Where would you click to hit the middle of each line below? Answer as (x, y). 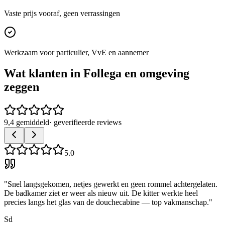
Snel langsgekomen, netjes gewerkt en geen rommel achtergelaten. (113, 184)
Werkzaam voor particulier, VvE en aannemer (76, 52)
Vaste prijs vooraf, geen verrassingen (62, 13)
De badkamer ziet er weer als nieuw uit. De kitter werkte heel (101, 193)
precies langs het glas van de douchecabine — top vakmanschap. (106, 202)
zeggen (22, 87)
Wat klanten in (44, 74)
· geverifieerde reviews (85, 123)
